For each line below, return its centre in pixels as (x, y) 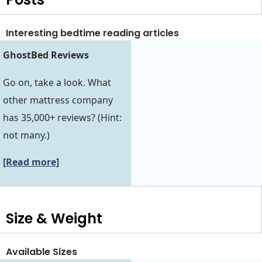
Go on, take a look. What (57, 82)
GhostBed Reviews (46, 55)
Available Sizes (42, 252)
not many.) (26, 135)
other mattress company (58, 100)
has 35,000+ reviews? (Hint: (62, 117)
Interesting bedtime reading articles (92, 33)
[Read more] (31, 162)
